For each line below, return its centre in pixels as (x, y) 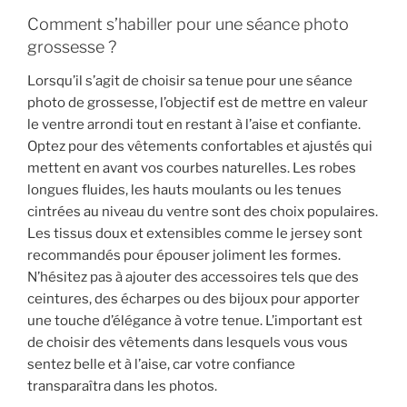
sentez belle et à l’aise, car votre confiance (161, 365)
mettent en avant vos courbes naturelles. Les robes (192, 169)
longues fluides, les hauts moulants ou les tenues (184, 190)
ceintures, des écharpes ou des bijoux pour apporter (194, 299)
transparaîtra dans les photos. (122, 387)
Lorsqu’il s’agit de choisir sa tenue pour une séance (190, 81)
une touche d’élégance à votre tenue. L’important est (195, 321)
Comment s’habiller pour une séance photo (188, 24)
